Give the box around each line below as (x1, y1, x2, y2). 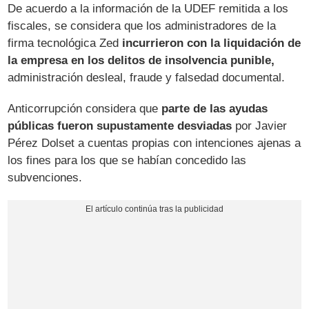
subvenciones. (8, 170, 83, 184)
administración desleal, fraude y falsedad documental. (8, 70, 286, 84)
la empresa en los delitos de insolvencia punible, (8, 53, 275, 67)
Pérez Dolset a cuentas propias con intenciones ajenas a (8, 136, 301, 150)
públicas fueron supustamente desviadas (8, 119, 232, 132)
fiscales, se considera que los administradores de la (8, 19, 277, 32)
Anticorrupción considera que (8, 101, 162, 115)
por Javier (232, 119, 288, 132)
